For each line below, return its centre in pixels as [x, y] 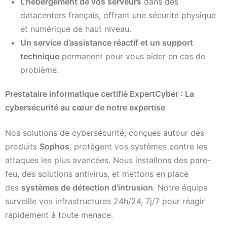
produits [22, 146]
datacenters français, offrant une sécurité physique [118, 15]
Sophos [54, 146]
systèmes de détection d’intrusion [87, 187]
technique [40, 56]
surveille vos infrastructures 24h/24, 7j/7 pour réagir [105, 201]
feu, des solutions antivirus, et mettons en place [97, 174]
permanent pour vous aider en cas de [132, 56]
